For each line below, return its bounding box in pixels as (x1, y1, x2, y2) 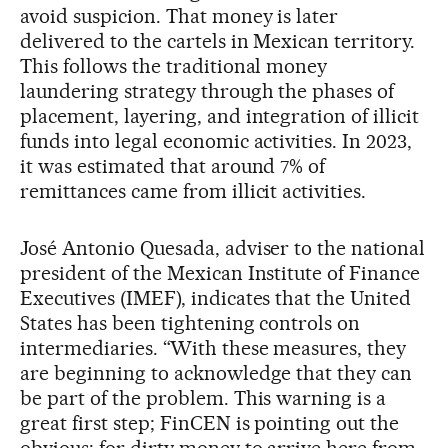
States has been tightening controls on (20, 310, 361, 335)
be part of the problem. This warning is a (20, 385, 387, 410)
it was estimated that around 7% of (20, 153, 326, 178)
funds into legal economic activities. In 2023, (20, 128, 413, 153)
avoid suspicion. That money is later (20, 3, 339, 28)
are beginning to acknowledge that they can (20, 360, 413, 385)
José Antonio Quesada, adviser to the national (20, 235, 426, 260)
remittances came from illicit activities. (20, 178, 367, 203)
